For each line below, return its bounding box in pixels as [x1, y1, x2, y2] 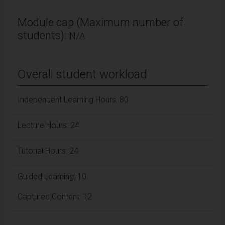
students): [18, 29, 69, 42]
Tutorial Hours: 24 [18, 146, 78, 156]
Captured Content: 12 [18, 191, 92, 201]
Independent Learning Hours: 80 [18, 94, 129, 104]
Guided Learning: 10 [18, 171, 86, 181]
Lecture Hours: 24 [18, 120, 79, 130]
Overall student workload [18, 67, 147, 81]
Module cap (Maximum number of [18, 16, 183, 29]
